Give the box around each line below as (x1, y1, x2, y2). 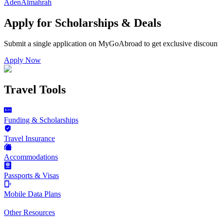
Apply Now (4, 56, 41, 65)
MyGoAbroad (98, 39, 142, 48)
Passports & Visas (4, 171, 59, 180)
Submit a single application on (4, 39, 96, 48)
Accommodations (4, 153, 58, 162)
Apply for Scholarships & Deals (4, 17, 161, 30)
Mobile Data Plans (4, 190, 61, 199)
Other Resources (4, 208, 55, 217)
